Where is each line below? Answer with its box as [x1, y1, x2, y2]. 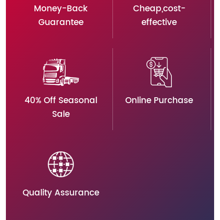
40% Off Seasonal [24, 94, 97, 108]
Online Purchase [125, 94, 193, 108]
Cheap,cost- [133, 1, 186, 16]
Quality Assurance [22, 186, 99, 200]
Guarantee [38, 15, 83, 29]
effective [141, 15, 177, 29]
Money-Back [34, 1, 88, 16]
